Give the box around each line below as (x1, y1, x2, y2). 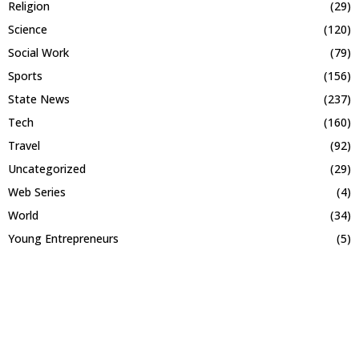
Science (8, 22, 47, 38)
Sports (8, 68, 42, 84)
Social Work (8, 45, 69, 61)
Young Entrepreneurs (8, 231, 119, 247)
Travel (8, 138, 40, 154)
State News (8, 91, 70, 107)
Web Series (8, 184, 66, 200)
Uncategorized (8, 161, 86, 177)
